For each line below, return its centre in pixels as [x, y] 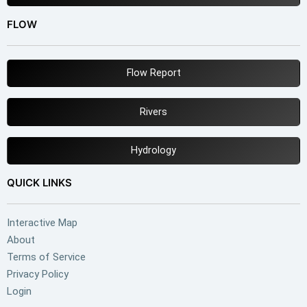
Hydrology [153, 151]
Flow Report [153, 73]
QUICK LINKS [39, 183]
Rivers [153, 112]
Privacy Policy [38, 274]
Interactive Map [42, 223]
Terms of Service [46, 257]
